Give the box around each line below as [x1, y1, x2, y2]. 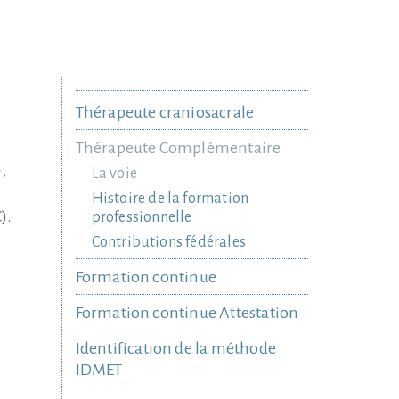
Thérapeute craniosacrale [75, 103, 255, 121]
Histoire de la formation [91, 191, 249, 207]
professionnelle [91, 209, 192, 225]
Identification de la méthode [75, 339, 277, 357]
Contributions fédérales [91, 234, 247, 250]
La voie [91, 166, 137, 182]
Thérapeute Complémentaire [75, 139, 281, 157]
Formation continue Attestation [75, 304, 299, 322]
